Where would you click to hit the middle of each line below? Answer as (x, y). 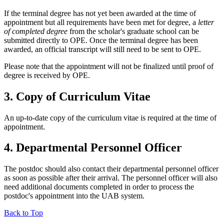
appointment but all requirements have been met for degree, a (101, 22)
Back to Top (23, 213)
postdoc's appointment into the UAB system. (74, 196)
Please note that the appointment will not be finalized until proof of (109, 66)
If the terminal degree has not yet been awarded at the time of (100, 13)
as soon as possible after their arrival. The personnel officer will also (111, 178)
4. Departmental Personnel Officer (93, 148)
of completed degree (36, 31)
